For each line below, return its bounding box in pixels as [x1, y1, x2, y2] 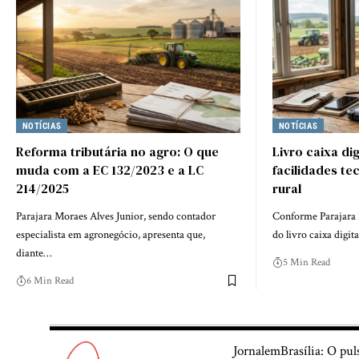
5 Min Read [283, 255, 330, 269]
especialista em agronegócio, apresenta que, [16, 227, 205, 242]
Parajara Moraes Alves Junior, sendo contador [16, 208, 216, 224]
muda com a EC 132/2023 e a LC [16, 160, 204, 179]
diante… [16, 245, 51, 260]
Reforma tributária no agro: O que [16, 142, 219, 160]
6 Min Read [26, 273, 74, 288]
